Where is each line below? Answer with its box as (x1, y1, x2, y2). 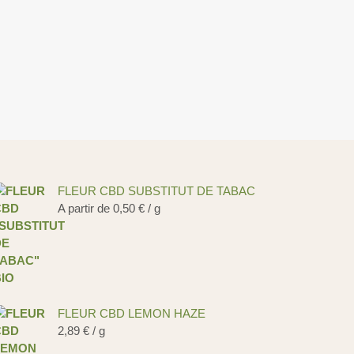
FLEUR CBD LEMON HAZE (58, 307, 205, 320)
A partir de (58, 201, 113, 215)
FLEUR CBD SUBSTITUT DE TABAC (58, 184, 255, 198)
